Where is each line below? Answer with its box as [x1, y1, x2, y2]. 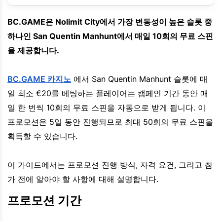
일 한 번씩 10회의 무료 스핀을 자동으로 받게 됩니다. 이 [7, 103, 206, 113]
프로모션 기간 [7, 193, 81, 208]
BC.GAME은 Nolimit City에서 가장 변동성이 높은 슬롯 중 [7, 17, 212, 27]
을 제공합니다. [7, 45, 59, 56]
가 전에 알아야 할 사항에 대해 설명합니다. [7, 174, 158, 184]
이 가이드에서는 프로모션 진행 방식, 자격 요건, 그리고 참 [7, 160, 213, 170]
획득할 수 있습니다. [7, 131, 77, 142]
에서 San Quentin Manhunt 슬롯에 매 [71, 74, 208, 84]
